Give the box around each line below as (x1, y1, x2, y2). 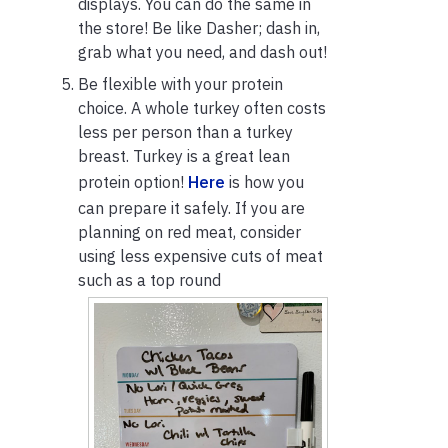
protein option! (78, 172, 188, 193)
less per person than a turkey (78, 122, 293, 143)
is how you (225, 172, 304, 193)
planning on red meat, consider (78, 222, 301, 243)
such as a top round (78, 270, 221, 291)
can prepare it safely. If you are (78, 198, 305, 219)
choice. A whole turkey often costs (78, 98, 326, 119)
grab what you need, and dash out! (78, 42, 327, 63)
